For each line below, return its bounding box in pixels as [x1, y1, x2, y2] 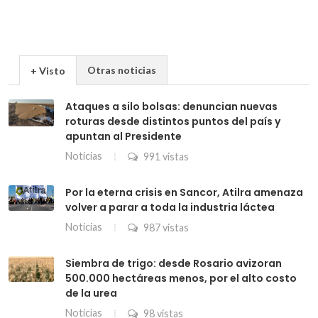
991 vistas [141, 150, 189, 163]
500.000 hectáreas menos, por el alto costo [65, 270, 297, 285]
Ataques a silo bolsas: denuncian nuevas [65, 99, 278, 114]
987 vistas [141, 221, 189, 234]
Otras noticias [87, 63, 156, 76]
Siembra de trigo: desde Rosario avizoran [65, 256, 282, 270]
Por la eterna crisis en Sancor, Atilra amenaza [65, 185, 303, 199]
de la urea [65, 285, 117, 300]
